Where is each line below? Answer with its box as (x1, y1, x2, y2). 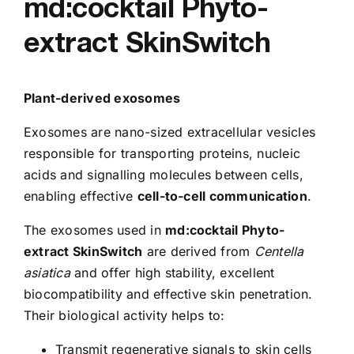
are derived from (142, 243, 254, 259)
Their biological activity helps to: (24, 307, 225, 323)
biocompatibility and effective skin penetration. (24, 285, 313, 302)
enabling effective (24, 187, 137, 204)
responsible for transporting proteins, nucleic (24, 145, 301, 161)
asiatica (24, 264, 70, 281)
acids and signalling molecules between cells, (24, 166, 303, 183)
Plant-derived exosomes (24, 89, 181, 106)
